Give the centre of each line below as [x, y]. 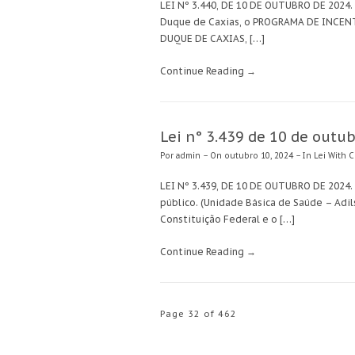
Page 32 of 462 [198, 314]
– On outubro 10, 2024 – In [257, 156]
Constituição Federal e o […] [227, 219]
